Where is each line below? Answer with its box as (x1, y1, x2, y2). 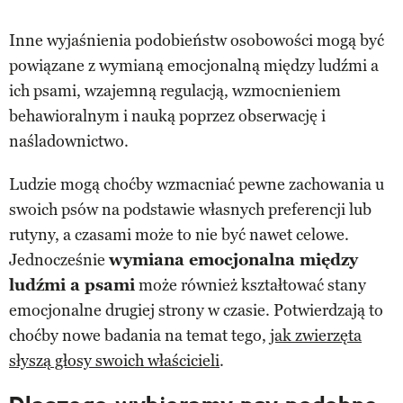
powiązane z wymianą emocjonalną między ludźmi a (9, 55, 379, 76)
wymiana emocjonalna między (109, 249, 358, 270)
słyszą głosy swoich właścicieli (9, 350, 219, 371)
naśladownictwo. (9, 130, 129, 151)
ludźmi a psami (9, 274, 135, 295)
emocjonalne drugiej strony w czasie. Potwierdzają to (9, 300, 383, 320)
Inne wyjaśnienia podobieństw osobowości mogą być (9, 30, 384, 50)
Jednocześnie (9, 249, 109, 270)
